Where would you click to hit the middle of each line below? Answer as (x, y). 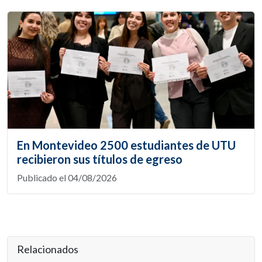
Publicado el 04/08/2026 (67, 178)
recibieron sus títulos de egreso (100, 159)
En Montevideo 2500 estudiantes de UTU (126, 145)
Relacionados (48, 249)
